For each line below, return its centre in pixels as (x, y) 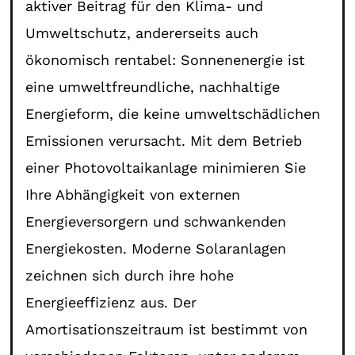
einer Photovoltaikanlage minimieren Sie (166, 167)
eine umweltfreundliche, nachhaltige (153, 86)
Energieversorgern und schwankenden (156, 221)
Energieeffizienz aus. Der (111, 302)
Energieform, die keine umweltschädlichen (173, 113)
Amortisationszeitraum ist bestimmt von (167, 329)
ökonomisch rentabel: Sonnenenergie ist (166, 59)
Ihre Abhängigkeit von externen (133, 194)
